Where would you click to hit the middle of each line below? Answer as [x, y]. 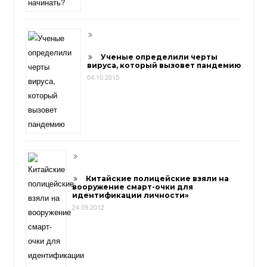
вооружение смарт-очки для [133, 187]
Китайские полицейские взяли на [158, 178]
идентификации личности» [131, 195]
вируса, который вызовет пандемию [164, 65]
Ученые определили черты [159, 57]
